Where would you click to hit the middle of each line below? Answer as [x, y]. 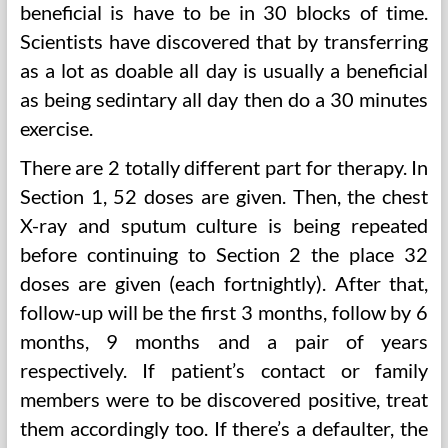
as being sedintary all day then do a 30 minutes [224, 99]
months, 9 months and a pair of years [224, 341]
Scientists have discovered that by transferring [224, 41]
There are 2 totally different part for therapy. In [224, 167]
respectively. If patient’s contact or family [224, 370]
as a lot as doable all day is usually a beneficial [224, 70]
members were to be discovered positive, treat [224, 399]
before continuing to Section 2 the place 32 [224, 254]
